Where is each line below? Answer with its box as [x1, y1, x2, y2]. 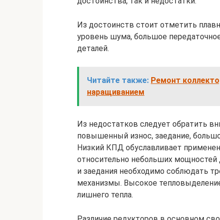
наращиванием [87, 87, 144, 97]
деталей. [77, 44, 109, 53]
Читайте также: [87, 76, 149, 85]
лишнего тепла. [77, 190, 133, 199]
